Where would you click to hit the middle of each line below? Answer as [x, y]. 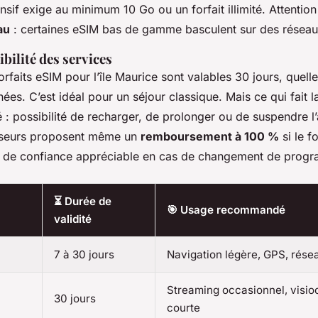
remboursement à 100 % [210, 136]
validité [73, 219]
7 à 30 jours [84, 254]
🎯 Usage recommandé [226, 209]
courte [183, 307]
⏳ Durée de [83, 201]
